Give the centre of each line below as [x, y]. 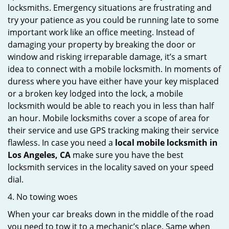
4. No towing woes [43, 197]
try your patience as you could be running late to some [113, 20]
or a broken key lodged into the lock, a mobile [95, 94]
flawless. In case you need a [61, 143]
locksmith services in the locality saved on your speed [111, 167]
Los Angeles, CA [39, 155]
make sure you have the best [127, 155]
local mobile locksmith [161, 143]
